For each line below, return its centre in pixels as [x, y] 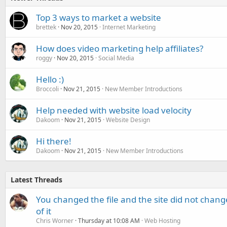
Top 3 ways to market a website [99, 17]
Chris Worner [55, 220]
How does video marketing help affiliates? [120, 48]
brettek [46, 27]
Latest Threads [36, 179]
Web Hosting [162, 220]
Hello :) [50, 79]
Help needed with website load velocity [114, 110]
